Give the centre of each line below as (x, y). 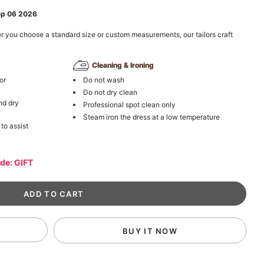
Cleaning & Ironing (123, 65)
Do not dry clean (110, 92)
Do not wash (103, 80)
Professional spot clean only (129, 104)
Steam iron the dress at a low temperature (151, 117)
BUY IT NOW (150, 231)
